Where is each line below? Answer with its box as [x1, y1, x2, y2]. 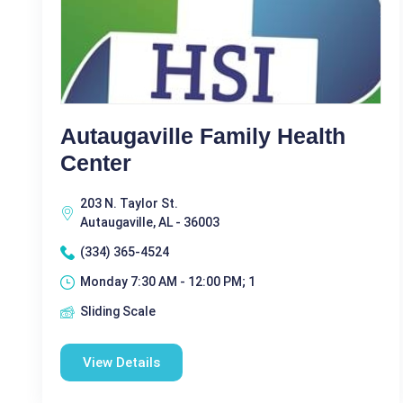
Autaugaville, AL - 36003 [80, 215, 219, 229]
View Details [83, 354, 160, 371]
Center [60, 150, 131, 175]
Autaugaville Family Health [60, 123, 345, 148]
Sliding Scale [80, 304, 156, 318]
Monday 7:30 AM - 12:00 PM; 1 [80, 274, 255, 289]
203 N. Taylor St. [80, 196, 178, 210]
